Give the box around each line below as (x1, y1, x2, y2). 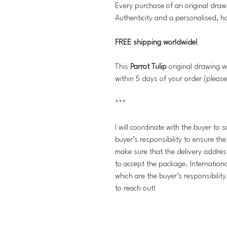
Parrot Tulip (128, 63, 167, 71)
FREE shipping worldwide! (115, 39, 198, 47)
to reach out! (115, 185, 156, 193)
